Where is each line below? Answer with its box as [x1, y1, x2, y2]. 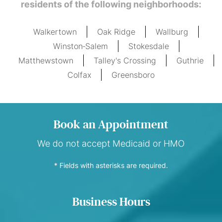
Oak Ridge [97, 27, 135, 37]
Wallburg [156, 27, 188, 37]
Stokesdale [128, 41, 169, 51]
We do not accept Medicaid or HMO [37, 138, 185, 149]
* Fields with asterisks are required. [54, 161, 168, 169]
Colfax [67, 70, 91, 80]
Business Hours [72, 195, 150, 209]
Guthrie [176, 55, 204, 65]
